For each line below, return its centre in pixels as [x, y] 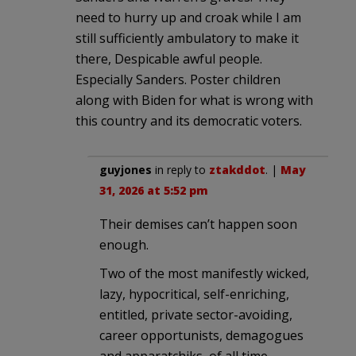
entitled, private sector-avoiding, [196, 314]
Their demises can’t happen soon [198, 224]
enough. [124, 244]
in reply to [180, 169]
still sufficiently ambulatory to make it [187, 38]
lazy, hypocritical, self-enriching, [194, 294]
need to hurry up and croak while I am [188, 17]
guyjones [126, 169]
